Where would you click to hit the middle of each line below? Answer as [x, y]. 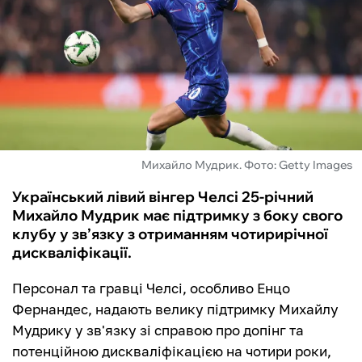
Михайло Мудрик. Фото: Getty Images [247, 165]
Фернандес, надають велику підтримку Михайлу [175, 309]
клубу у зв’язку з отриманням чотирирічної [170, 234]
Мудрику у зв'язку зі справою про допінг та [158, 330]
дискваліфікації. [72, 253]
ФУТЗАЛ [48, 31]
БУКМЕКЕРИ [63, 118]
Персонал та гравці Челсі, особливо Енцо [151, 288]
